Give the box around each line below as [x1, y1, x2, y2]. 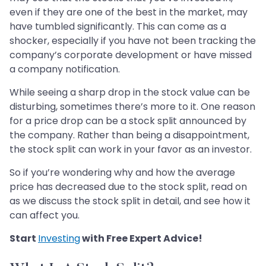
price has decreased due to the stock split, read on [9, 180, 247, 194]
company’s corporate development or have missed [9, 48, 252, 62]
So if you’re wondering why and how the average [9, 166, 235, 180]
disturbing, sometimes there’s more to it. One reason [9, 100, 255, 114]
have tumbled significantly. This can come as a [9, 20, 226, 34]
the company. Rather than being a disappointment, [9, 128, 249, 142]
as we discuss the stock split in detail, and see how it [9, 194, 251, 208]
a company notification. [9, 62, 120, 77]
